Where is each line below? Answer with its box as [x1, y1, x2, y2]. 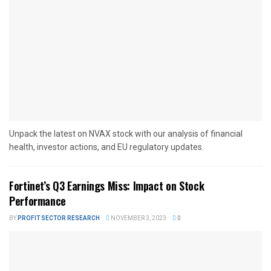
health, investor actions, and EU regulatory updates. [9, 142, 204, 152]
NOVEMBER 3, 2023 [109, 214, 166, 223]
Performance [9, 193, 67, 209]
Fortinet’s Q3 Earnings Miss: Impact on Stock [9, 178, 204, 194]
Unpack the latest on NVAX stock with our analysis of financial [9, 129, 243, 139]
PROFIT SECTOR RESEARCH [18, 214, 100, 223]
